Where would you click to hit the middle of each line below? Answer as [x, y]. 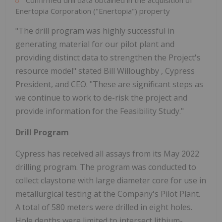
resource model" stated [59, 71]
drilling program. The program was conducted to [106, 167]
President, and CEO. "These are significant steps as [109, 84]
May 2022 [181, 154]
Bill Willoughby [132, 71]
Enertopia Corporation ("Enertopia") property [93, 11]
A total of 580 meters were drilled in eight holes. [104, 207]
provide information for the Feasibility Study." [100, 111]
